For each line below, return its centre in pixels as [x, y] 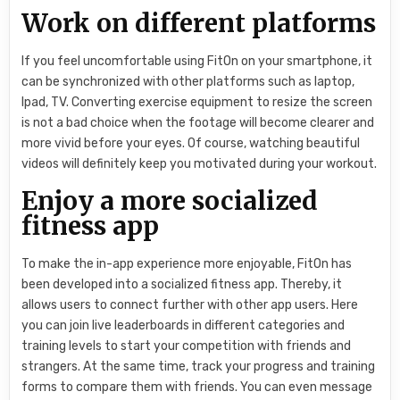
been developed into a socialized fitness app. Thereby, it [182, 285]
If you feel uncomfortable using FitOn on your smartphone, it [197, 61]
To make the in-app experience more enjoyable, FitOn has [187, 264]
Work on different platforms [199, 23]
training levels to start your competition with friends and [187, 346]
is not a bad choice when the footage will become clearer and [198, 122]
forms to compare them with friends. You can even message [197, 387]
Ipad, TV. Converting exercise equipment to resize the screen [197, 102]
